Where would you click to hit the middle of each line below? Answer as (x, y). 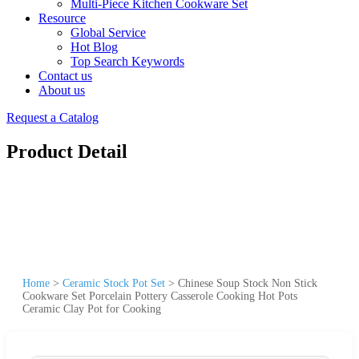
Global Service (108, 32)
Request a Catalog (52, 117)
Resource (62, 18)
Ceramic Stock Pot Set (114, 283)
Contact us (65, 76)
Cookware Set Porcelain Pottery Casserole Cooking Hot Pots (160, 296)
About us (62, 90)
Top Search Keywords (127, 61)
